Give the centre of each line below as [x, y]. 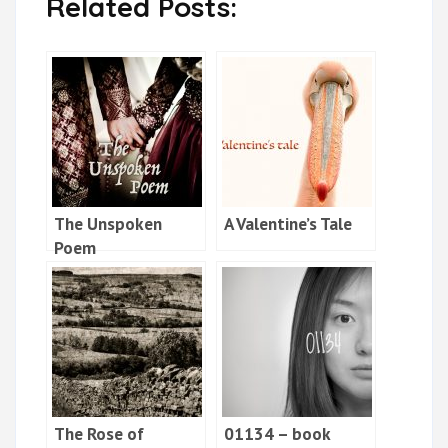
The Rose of [99, 433]
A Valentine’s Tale [288, 223]
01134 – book [277, 433]
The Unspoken [108, 223]
